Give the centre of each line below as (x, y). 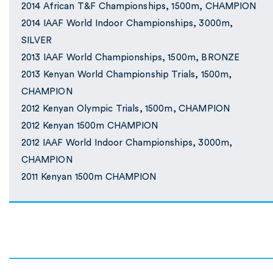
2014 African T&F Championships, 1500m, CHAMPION (139, 7)
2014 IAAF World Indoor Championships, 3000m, (127, 24)
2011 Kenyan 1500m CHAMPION (89, 177)
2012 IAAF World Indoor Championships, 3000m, (127, 143)
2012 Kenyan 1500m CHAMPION (90, 126)
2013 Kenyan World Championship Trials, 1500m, (127, 75)
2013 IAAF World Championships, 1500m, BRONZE (130, 58)
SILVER (37, 41)
